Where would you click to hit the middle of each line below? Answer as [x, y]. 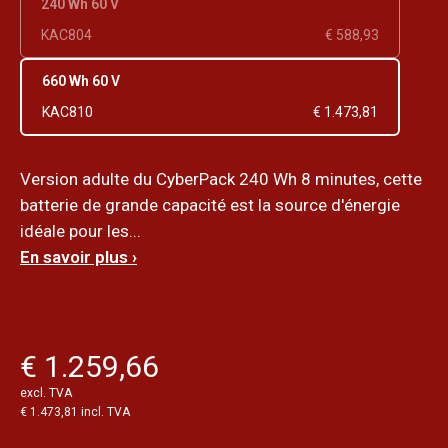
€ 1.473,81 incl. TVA [75, 411]
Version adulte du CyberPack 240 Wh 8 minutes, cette [221, 178]
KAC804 [66, 34]
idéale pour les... [80, 230]
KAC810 [67, 111]
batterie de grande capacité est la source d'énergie [210, 204]
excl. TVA [46, 392]
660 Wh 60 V [81, 80]
